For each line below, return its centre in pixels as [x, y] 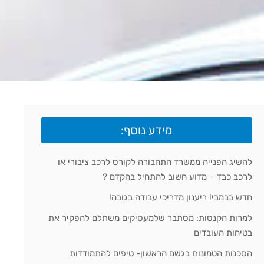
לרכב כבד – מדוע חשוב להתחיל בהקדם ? [178, 177]
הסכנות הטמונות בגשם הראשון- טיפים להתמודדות [161, 254]
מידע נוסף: [147, 131]
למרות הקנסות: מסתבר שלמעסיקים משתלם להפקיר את [151, 218]
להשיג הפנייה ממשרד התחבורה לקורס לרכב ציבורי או [155, 162]
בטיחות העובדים [223, 233]
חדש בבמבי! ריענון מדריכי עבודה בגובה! [181, 198]
